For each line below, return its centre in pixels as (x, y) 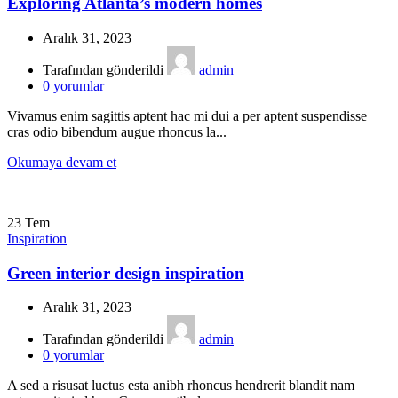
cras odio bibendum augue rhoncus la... (117, 131)
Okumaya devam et (62, 162)
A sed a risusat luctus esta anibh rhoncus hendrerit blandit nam (181, 386)
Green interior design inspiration (126, 273)
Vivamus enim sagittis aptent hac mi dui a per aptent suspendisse (187, 115)
